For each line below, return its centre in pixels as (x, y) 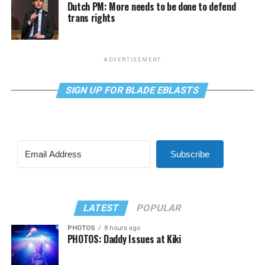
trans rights (91, 17)
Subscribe (190, 154)
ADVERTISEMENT (132, 59)
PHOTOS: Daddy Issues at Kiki (124, 239)
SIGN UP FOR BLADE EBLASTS (133, 90)
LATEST (102, 208)
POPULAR (159, 208)
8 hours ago (122, 228)
